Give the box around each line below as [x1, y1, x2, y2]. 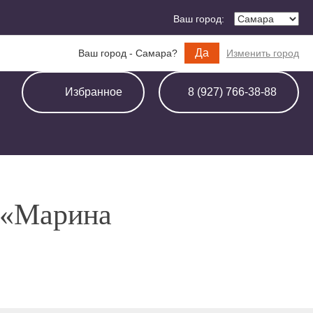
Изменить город [226, 48, 299, 59]
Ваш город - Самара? [78, 48, 177, 59]
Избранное [65, 86, 122, 98]
